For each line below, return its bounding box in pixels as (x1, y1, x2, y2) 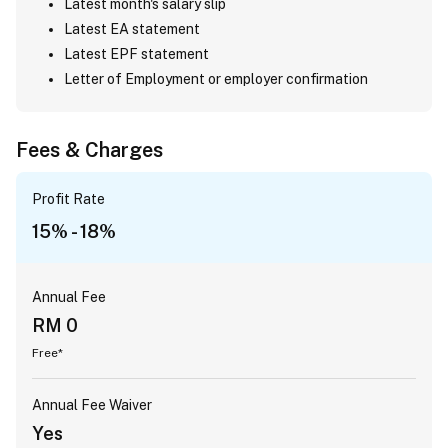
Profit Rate (32, 191, 105, 207)
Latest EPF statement (64, 46, 209, 62)
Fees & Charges (16, 138, 163, 162)
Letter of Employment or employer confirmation (64, 71, 368, 87)
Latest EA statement (64, 21, 200, 37)
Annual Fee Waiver (32, 397, 152, 413)
